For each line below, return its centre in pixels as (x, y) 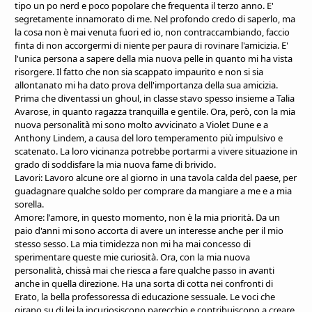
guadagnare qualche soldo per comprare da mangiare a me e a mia (153, 190)
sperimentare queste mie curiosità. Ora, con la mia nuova (132, 257)
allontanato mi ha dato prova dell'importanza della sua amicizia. (146, 85)
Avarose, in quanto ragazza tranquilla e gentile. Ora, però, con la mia (155, 111)
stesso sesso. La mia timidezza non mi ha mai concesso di (133, 243)
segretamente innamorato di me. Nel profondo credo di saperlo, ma (155, 18)
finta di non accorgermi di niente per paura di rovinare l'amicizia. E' (151, 45)
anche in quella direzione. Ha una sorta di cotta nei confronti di (144, 283)
